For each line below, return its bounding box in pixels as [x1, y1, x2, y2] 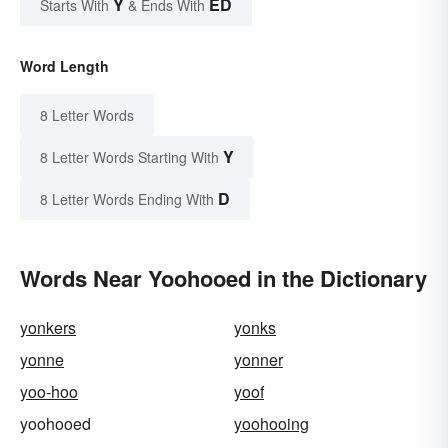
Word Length [20, 56, 109, 77]
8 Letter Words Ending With [40, 189, 214, 210]
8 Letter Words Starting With [40, 147, 219, 168]
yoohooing [234, 412, 309, 436]
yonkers [20, 316, 76, 340]
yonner [234, 348, 283, 372]
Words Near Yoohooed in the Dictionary [20, 262, 427, 295]
